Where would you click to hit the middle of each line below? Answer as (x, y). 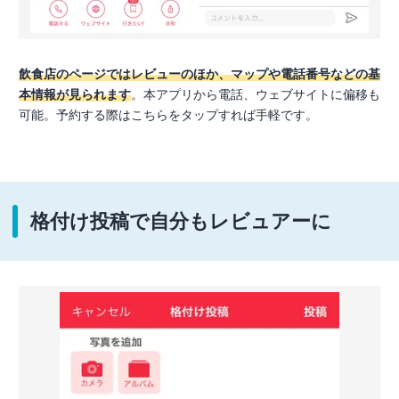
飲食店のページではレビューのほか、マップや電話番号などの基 (199, 74)
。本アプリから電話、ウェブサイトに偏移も (256, 95)
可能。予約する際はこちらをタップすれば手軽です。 (168, 115)
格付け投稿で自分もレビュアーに (181, 222)
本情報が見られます (75, 95)
